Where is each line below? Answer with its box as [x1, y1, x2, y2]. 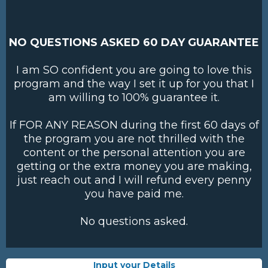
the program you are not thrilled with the [23, 132, 245, 145]
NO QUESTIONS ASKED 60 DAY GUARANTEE [9, 36, 259, 49]
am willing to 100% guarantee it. [48, 91, 220, 104]
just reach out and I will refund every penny [17, 173, 251, 187]
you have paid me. [84, 187, 184, 200]
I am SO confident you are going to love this [16, 63, 252, 77]
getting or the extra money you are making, [16, 160, 252, 173]
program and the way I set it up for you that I [14, 77, 254, 90]
